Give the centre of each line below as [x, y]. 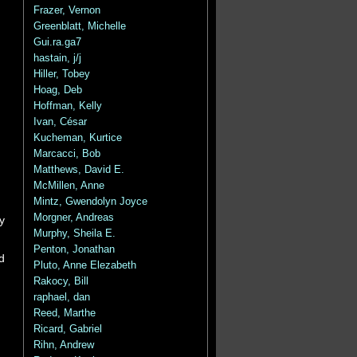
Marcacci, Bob [67, 154]
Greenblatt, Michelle [79, 26]
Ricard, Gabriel [67, 329]
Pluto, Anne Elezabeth [84, 265]
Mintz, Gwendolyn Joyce [90, 202]
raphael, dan [61, 297]
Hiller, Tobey [61, 74]
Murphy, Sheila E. [74, 233]
